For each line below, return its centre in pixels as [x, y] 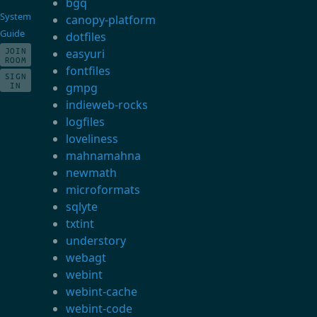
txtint [80, 224]
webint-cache [102, 292]
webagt [86, 258]
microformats [103, 190]
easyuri [86, 54]
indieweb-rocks [107, 105]
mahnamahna [104, 156]
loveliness [92, 139]
